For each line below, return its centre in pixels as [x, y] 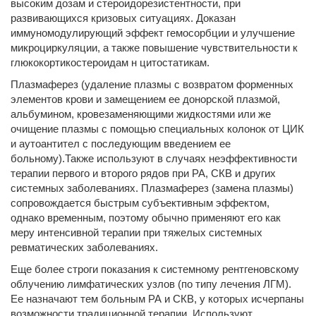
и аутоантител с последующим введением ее [121, 144]
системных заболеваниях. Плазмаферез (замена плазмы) [152, 188]
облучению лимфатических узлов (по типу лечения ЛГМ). [151, 284]
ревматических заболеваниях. [84, 247]
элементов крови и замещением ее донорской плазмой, [145, 99]
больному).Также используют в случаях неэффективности [154, 158]
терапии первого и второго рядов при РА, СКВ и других [143, 173]
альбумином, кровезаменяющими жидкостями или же [141, 114]
